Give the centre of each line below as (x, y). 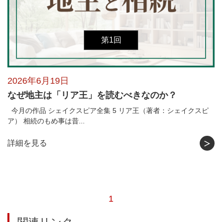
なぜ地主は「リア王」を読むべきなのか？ (92, 95)
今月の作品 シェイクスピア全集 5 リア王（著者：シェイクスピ (108, 110)
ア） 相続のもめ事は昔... (46, 121)
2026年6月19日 (38, 81)
